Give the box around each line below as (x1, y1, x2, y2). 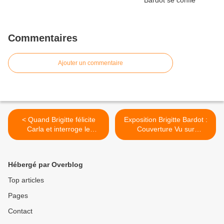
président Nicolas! (30, 134, 87, 142)
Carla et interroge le (27, 124, 90, 133)
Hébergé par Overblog (8, 160, 83, 168)
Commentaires (8, 32, 77, 43)
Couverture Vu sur (136, 124, 194, 133)
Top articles (8, 175, 44, 184)
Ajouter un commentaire (58, 59, 123, 66)
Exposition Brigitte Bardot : (123, 115, 207, 123)
